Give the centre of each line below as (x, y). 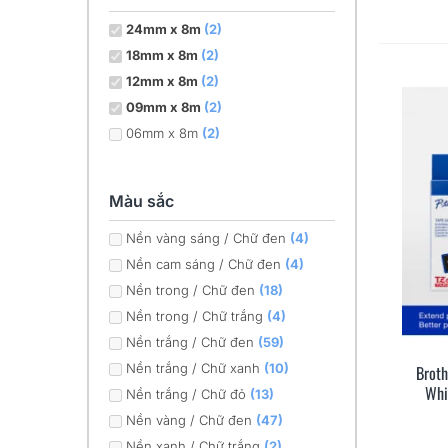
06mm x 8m (164, 133)
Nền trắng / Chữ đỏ (188, 394)
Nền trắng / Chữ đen (192, 342)
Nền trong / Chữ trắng (196, 316)
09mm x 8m (165, 107)
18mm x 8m (163, 55)
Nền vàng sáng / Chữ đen (208, 238)
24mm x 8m (165, 29)
